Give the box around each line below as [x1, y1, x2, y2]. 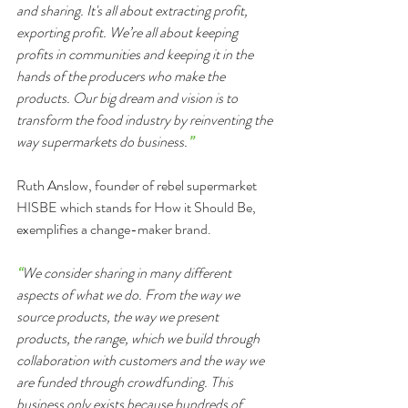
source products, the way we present [16, 306, 221, 327]
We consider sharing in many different [22, 262, 234, 283]
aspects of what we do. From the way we [16, 284, 242, 305]
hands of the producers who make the [16, 66, 228, 87]
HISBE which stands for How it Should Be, [16, 197, 259, 218]
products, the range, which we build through [16, 328, 262, 349]
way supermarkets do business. [16, 131, 188, 152]
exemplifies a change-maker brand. [16, 219, 211, 240]
